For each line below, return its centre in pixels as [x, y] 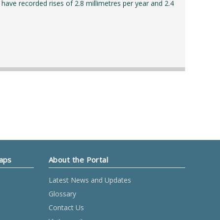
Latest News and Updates [90, 180]
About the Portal [79, 160]
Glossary [62, 194]
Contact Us [66, 207]
